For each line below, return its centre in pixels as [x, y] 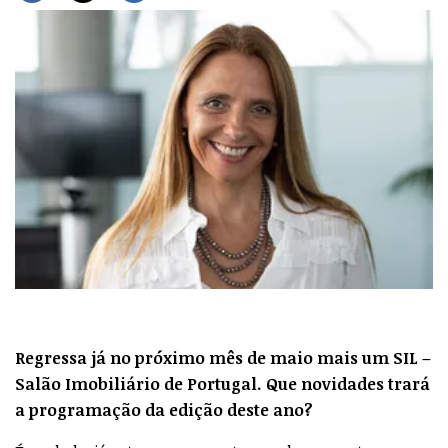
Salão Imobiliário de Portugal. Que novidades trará [222, 383]
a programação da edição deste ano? [164, 409]
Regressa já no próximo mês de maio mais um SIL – [223, 357]
